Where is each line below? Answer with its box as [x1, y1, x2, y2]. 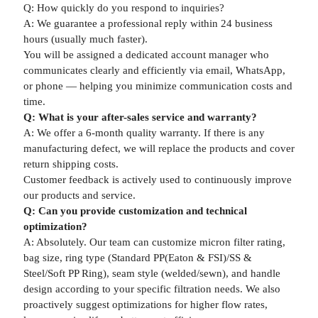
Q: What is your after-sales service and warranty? [23, 111, 257, 123]
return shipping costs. [23, 158, 119, 170]
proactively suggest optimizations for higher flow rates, [23, 299, 268, 310]
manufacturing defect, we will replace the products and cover [23, 143, 295, 154]
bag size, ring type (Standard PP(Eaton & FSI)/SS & [23, 252, 252, 263]
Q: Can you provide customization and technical [23, 205, 247, 216]
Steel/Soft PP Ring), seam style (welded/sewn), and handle [23, 268, 280, 279]
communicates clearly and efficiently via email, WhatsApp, [23, 65, 285, 76]
